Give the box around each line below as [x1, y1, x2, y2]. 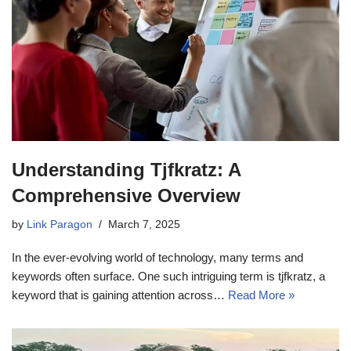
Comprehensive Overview [12, 185, 241, 207]
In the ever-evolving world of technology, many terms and [12, 251, 303, 265]
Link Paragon [27, 219, 92, 231]
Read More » [228, 288, 295, 302]
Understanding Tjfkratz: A [12, 159, 241, 181]
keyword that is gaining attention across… [12, 288, 228, 302]
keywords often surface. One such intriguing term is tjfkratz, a [12, 270, 325, 284]
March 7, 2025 [108, 219, 180, 231]
